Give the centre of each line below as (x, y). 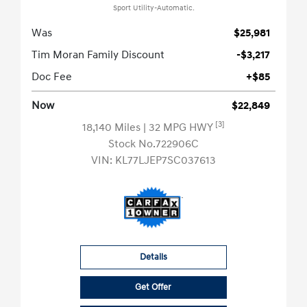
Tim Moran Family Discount (98, 55)
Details (153, 257)
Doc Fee (52, 77)
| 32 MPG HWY (179, 128)
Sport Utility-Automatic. (153, 9)
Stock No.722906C (153, 144)
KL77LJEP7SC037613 (165, 161)
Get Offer (153, 287)
